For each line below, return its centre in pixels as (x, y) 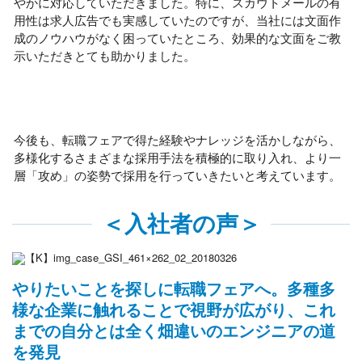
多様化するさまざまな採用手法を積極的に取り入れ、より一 (177, 157)
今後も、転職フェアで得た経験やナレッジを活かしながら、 (177, 139)
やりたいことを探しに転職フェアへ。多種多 (174, 288)
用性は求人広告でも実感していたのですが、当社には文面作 (177, 20)
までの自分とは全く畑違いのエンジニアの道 (174, 330)
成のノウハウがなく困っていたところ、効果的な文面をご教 (177, 38)
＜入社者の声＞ (181, 223)
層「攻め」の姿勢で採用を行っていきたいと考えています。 (177, 175)
